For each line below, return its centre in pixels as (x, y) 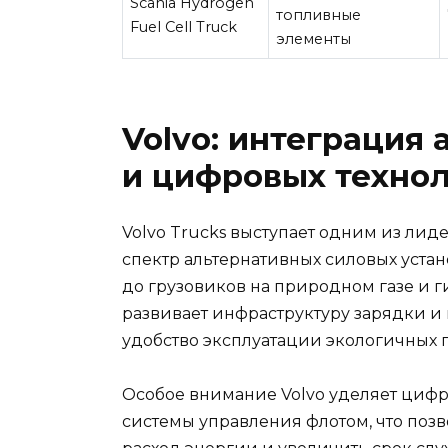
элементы (314, 39)
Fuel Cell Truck (184, 27)
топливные (319, 15)
